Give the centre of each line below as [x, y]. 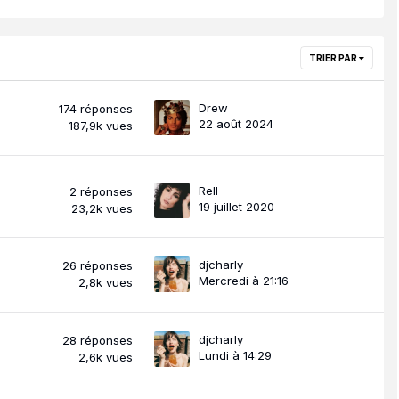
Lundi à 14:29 [235, 355]
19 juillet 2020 [236, 206]
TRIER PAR [334, 57]
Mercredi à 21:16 [244, 280]
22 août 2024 [236, 123]
